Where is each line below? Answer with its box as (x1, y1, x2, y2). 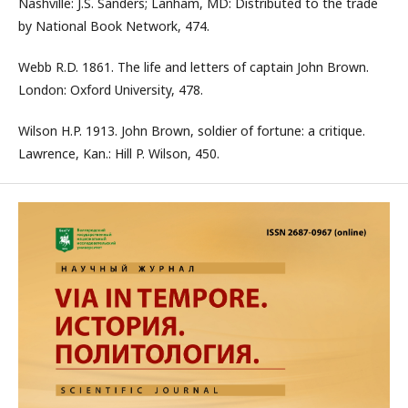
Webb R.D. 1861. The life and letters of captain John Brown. (18, 58, 369, 76)
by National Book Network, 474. (18, 17, 209, 35)
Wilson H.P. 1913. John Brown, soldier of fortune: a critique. (18, 122, 365, 139)
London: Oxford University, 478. (18, 81, 203, 98)
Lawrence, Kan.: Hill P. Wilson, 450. (18, 145, 219, 162)
